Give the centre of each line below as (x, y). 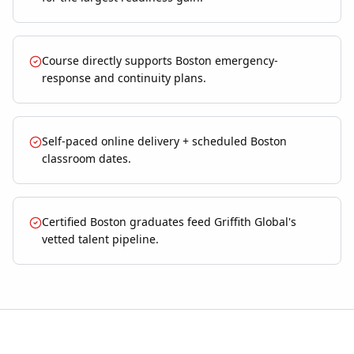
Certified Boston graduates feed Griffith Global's (169, 222)
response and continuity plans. (124, 78)
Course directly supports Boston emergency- (160, 61)
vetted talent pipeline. (100, 239)
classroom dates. (87, 159)
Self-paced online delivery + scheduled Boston (164, 141)
